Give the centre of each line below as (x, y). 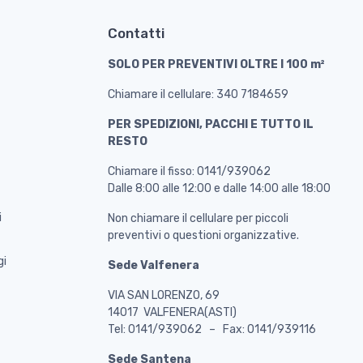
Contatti (136, 33)
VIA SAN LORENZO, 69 (163, 295)
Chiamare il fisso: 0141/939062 (189, 171)
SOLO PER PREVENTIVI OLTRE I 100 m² (216, 64)
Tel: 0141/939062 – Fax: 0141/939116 (211, 329)
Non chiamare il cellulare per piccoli (198, 218)
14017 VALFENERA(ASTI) (172, 312)
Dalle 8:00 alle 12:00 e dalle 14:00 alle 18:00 (219, 188)
